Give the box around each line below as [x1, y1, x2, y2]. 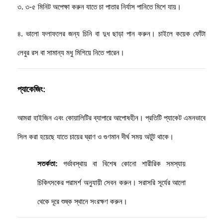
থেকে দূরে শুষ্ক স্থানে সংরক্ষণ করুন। [37, 197, 127, 206]
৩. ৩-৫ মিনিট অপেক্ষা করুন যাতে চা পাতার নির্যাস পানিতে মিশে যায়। [17, 3, 183, 11]
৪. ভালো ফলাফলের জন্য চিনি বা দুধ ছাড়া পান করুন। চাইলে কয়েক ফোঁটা [17, 30, 206, 38]
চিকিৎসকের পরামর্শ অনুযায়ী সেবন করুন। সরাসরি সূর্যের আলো [37, 178, 186, 187]
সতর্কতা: [37, 159, 58, 168]
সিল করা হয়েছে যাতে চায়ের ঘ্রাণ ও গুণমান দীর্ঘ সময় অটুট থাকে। [17, 132, 174, 141]
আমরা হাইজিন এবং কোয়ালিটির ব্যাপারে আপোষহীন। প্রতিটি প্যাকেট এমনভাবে [17, 113, 206, 122]
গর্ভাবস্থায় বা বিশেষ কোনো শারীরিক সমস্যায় [58, 159, 186, 168]
